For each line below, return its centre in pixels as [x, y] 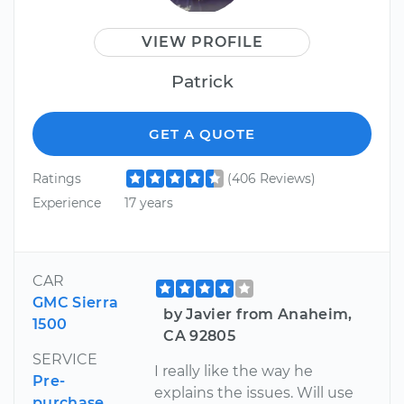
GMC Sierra [76, 302]
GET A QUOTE [202, 133]
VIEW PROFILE [202, 41]
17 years [148, 203]
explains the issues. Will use [254, 392]
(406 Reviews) [271, 178]
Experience [67, 203]
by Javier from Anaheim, [258, 314]
